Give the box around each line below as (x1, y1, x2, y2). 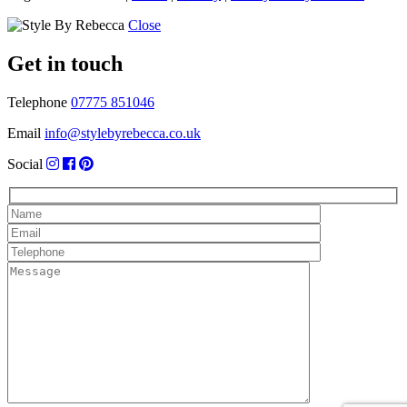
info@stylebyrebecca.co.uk (45, 124, 201, 141)
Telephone (7, 94, 67, 110)
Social (7, 155, 43, 172)
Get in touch (7, 51, 123, 75)
